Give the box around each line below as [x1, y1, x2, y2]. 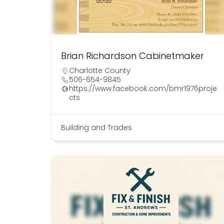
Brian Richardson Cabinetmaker [61, 49, 204, 62]
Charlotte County [69, 65, 130, 76]
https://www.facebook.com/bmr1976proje [69, 83, 217, 94]
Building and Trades [61, 122, 132, 133]
